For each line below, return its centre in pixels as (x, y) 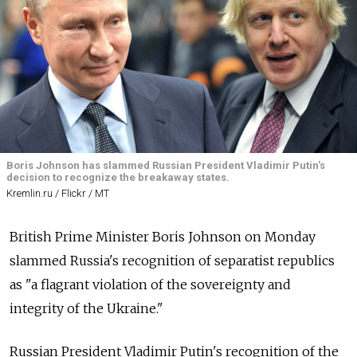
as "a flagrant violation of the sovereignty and (150, 285)
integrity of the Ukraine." (86, 309)
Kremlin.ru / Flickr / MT (58, 194)
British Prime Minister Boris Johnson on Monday (163, 237)
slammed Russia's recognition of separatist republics (172, 261)
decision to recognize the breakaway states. (118, 177)
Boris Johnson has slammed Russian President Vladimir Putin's (166, 165)
